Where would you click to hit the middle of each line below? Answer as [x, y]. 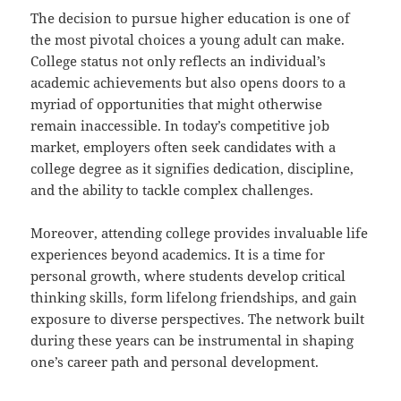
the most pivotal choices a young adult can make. [188, 39]
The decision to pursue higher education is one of [191, 17]
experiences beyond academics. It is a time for [178, 254]
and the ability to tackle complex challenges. [172, 189]
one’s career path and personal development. [175, 361]
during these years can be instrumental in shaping [192, 340]
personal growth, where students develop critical [188, 275]
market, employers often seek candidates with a [183, 146]
